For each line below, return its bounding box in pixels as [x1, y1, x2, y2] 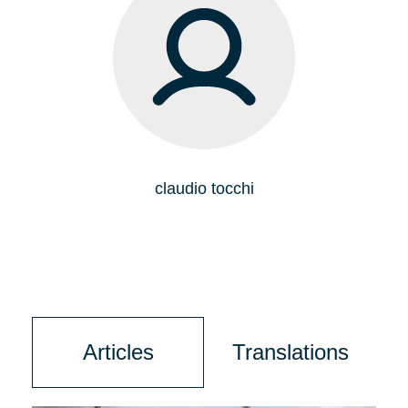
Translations [231, 340, 349, 364]
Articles [82, 340, 154, 364]
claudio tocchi [154, 179, 254, 198]
